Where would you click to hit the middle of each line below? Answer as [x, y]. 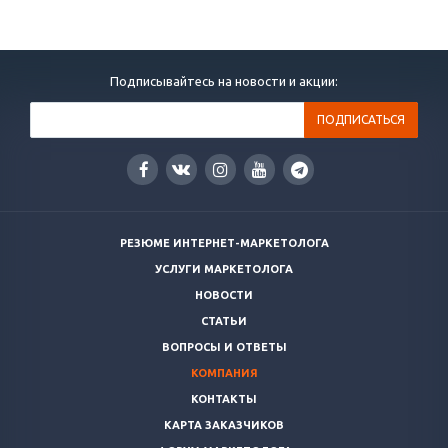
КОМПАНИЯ [224, 373]
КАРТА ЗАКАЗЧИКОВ [224, 425]
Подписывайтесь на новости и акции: [224, 81]
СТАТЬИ [224, 321]
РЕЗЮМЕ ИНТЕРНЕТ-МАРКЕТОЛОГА [224, 243]
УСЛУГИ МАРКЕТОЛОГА [224, 269]
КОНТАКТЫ [224, 399]
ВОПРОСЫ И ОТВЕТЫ [224, 347]
